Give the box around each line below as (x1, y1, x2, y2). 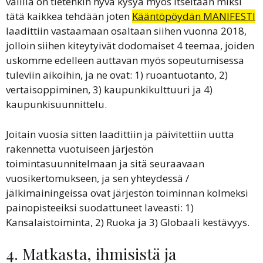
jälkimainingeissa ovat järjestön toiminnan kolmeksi (6, 186, 248, 200)
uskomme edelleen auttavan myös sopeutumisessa (6, 53, 244, 67)
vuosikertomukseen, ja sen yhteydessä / (6, 171, 189, 185)
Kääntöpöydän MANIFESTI (132, 9, 255, 23)
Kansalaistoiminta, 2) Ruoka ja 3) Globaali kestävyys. (6, 215, 249, 229)
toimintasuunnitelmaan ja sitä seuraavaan (6, 156, 204, 170)
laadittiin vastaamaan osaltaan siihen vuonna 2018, (6, 24, 247, 38)
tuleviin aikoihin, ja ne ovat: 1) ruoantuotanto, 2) (6, 68, 228, 82)
